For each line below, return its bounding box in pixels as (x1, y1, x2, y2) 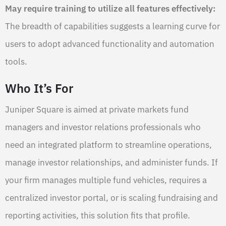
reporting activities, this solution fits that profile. (5, 209, 190, 221)
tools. (5, 55, 27, 67)
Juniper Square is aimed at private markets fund (5, 103, 189, 115)
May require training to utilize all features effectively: (5, 3, 215, 14)
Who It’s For (5, 80, 73, 96)
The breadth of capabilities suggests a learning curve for (5, 20, 220, 32)
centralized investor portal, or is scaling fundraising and (5, 192, 218, 203)
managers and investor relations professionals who (5, 121, 201, 133)
